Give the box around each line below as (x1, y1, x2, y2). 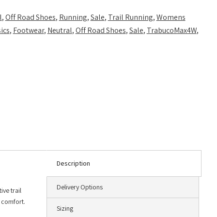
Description (57, 159, 90, 168)
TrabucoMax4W (146, 25, 197, 36)
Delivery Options (57, 183, 103, 192)
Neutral (47, 25, 72, 36)
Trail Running (108, 12, 153, 23)
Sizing (57, 204, 73, 213)
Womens (156, 12, 186, 23)
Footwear (13, 25, 44, 36)
